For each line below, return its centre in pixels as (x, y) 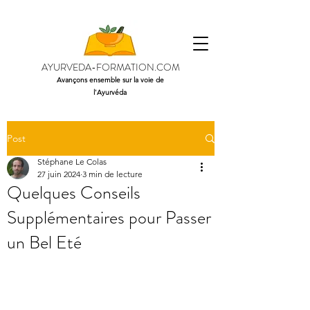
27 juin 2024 (59, 174)
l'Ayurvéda (110, 92)
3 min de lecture (112, 174)
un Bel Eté (44, 243)
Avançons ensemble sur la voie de (110, 80)
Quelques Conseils (74, 193)
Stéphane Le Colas (72, 162)
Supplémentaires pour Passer (109, 218)
